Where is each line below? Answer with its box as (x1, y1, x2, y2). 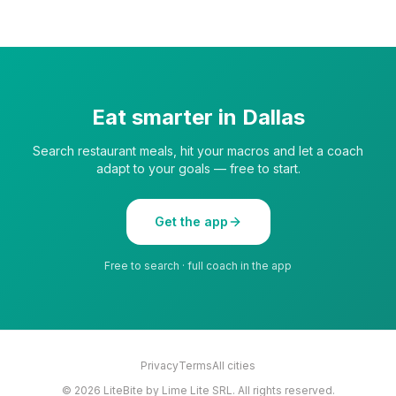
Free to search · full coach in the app (104, 258, 292, 272)
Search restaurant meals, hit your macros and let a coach (33, 142, 363, 158)
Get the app (154, 213, 228, 229)
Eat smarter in (91, 103, 242, 130)
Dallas (241, 103, 305, 130)
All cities (212, 358, 255, 372)
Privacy (141, 358, 179, 372)
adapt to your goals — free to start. (95, 160, 301, 176)
